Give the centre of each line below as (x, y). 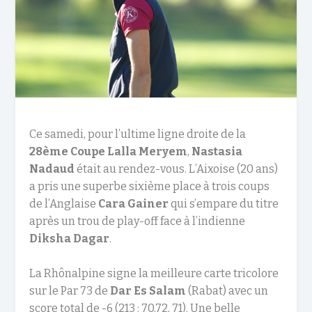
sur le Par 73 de (70, 291)
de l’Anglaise (64, 203)
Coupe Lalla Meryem (128, 151)
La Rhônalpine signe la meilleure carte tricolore (154, 274)
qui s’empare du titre (224, 203)
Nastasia (217, 151)
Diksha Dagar (70, 238)
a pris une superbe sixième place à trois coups (150, 186)
